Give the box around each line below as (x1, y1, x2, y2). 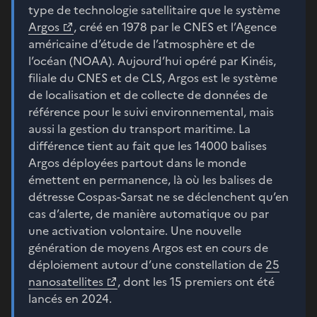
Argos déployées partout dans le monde (28, 154, 246, 171)
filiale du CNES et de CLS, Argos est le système (28, 69, 277, 86)
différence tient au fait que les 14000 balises (28, 137, 267, 154)
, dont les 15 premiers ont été (117, 272, 275, 290)
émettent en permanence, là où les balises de (28, 171, 272, 188)
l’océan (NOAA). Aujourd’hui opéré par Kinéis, (28, 52, 276, 69)
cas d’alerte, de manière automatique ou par (28, 204, 269, 222)
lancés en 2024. (28, 289, 115, 307)
